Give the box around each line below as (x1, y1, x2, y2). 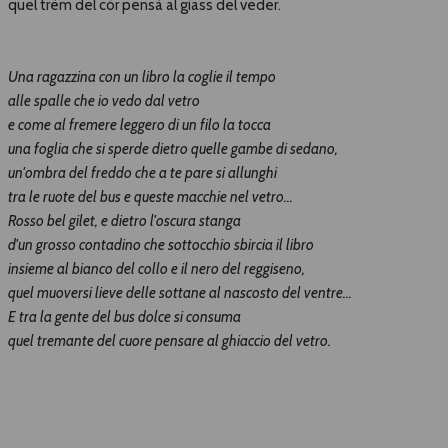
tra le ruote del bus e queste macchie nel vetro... (8, 188, 293, 207)
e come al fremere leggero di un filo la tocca (8, 116, 271, 135)
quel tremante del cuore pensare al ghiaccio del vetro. (8, 332, 331, 351)
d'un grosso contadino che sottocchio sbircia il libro (8, 236, 314, 255)
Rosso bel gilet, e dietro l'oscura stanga (8, 212, 241, 231)
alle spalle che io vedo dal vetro (8, 92, 200, 111)
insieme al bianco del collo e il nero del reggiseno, (8, 260, 305, 279)
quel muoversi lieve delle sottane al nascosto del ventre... (8, 284, 352, 303)
